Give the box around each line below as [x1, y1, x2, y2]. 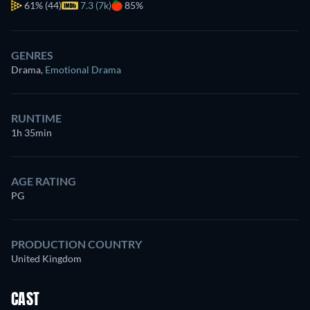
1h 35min [11, 127, 52, 138]
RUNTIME [11, 111, 62, 125]
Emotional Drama [45, 64, 121, 75]
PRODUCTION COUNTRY [11, 237, 142, 250]
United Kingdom [11, 253, 82, 264]
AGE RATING [11, 174, 76, 188]
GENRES [11, 48, 53, 62]
